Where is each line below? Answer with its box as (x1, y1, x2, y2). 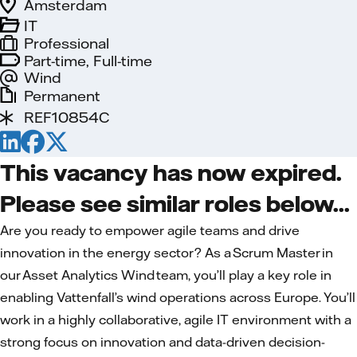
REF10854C (24, 108, 109, 127)
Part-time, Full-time (24, 51, 152, 70)
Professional (24, 34, 109, 53)
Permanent (24, 86, 100, 105)
